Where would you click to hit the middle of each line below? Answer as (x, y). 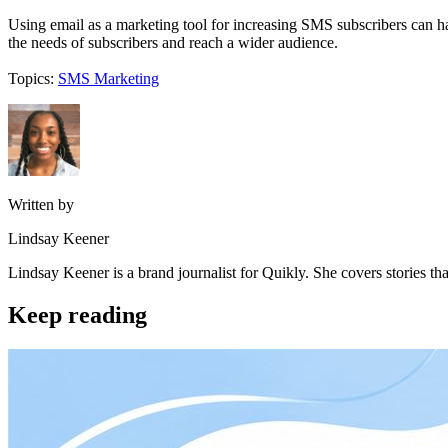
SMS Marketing (108, 79)
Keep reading (77, 314)
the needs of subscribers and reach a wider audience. (173, 43)
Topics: (31, 79)
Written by (41, 205)
